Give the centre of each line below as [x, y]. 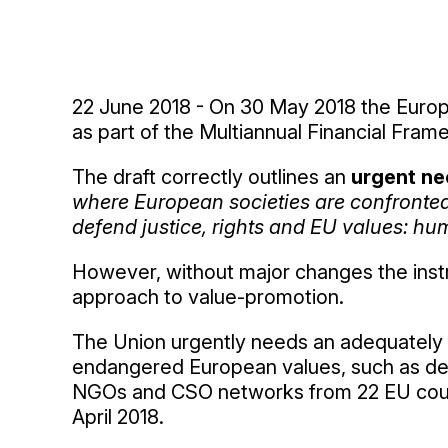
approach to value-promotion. [208, 297]
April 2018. [118, 417]
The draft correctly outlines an [211, 177]
